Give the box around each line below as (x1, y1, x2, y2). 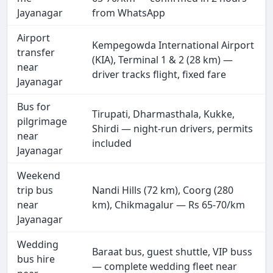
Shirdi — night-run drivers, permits (92, 122, 253, 136)
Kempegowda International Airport (92, 38, 255, 52)
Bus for (17, 100, 51, 114)
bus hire (17, 252, 55, 266)
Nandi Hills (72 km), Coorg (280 (92, 183, 234, 197)
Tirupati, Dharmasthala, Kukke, (92, 107, 235, 121)
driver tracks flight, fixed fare (92, 68, 227, 82)
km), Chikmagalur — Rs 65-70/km (92, 198, 246, 212)
